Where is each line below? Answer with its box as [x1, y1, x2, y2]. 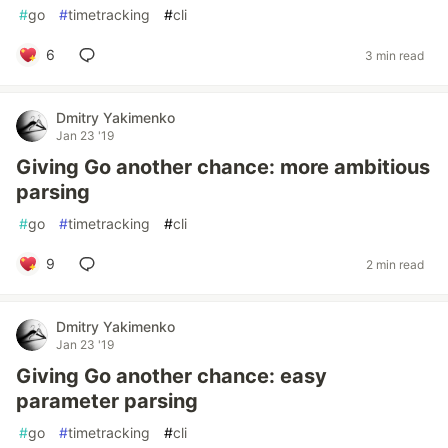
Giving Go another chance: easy [16, 364, 327, 388]
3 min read [365, 47, 424, 63]
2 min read [366, 256, 424, 272]
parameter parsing [16, 389, 198, 413]
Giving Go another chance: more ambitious [16, 155, 430, 179]
